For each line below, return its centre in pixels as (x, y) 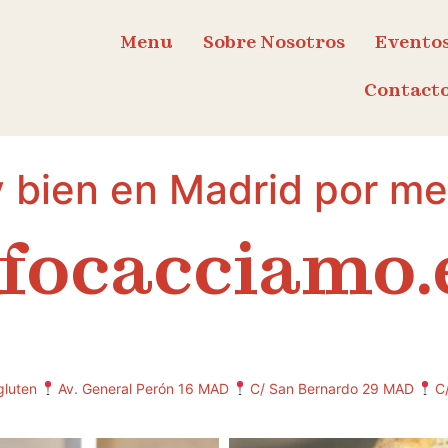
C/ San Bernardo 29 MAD (332, 388)
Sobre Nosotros (273, 43)
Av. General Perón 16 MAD (143, 388)
